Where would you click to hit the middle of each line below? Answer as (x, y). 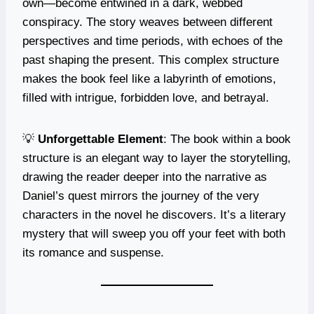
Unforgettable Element (101, 139)
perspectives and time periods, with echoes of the (152, 41)
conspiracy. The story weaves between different (148, 22)
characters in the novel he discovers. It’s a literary (154, 214)
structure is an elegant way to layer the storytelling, (157, 158)
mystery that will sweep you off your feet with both (154, 233)
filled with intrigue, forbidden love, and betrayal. (146, 97)
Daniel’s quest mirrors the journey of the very (141, 196)
